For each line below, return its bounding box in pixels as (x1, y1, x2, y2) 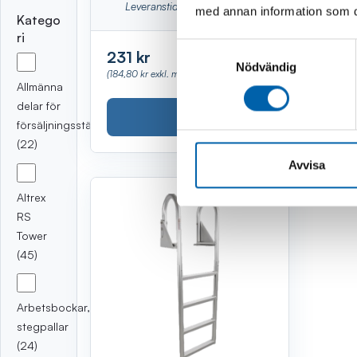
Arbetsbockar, (17, 300, 90, 315)
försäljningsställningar (17, 117, 129, 131)
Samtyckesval (176, 41, 253, 55)
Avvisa (288, 158, 325, 172)
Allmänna (17, 79, 63, 93)
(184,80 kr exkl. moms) (107, 68, 200, 80)
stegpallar (17, 320, 69, 334)
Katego (17, 11, 61, 28)
